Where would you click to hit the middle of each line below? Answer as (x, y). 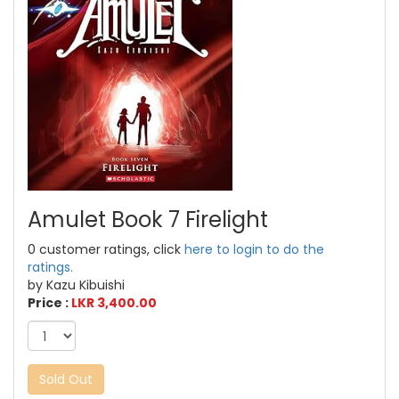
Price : (49, 303)
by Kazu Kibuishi (76, 285)
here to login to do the (254, 250)
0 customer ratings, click (106, 250)
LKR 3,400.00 (114, 303)
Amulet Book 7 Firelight (148, 220)
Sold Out (66, 380)
